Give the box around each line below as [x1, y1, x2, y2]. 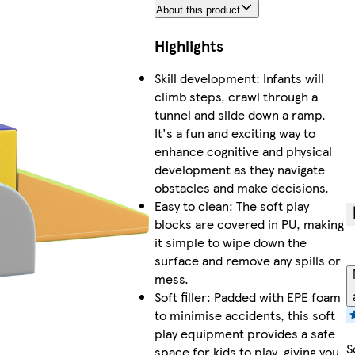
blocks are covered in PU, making [154, 215, 344, 234]
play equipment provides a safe [154, 324, 335, 343]
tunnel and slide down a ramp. [154, 105, 326, 124]
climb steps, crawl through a [154, 87, 318, 106]
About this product [155, 4, 240, 17]
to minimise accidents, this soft [154, 306, 335, 325]
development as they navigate [154, 160, 325, 179]
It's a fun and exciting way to [154, 124, 315, 143]
